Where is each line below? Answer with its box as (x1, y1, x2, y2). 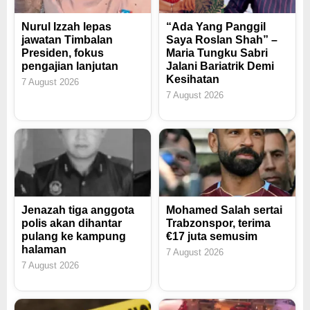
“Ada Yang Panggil (166, 20, 266, 33)
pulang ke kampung (21, 230, 126, 243)
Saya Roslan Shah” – (166, 33, 277, 46)
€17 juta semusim (166, 230, 257, 243)
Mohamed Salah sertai (166, 204, 282, 217)
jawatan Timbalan (21, 33, 113, 46)
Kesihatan (166, 73, 219, 85)
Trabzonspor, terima (166, 217, 271, 230)
